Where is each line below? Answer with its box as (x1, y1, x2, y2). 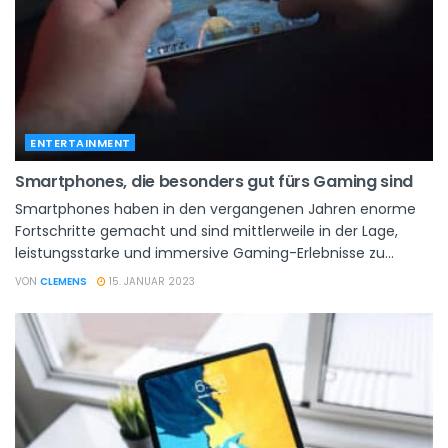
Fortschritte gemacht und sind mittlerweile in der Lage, (15, 220, 398, 241)
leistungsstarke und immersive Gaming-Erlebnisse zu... (15, 242, 394, 263)
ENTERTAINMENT (30, 134, 131, 151)
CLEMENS (40, 273, 87, 289)
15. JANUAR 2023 (106, 273, 195, 289)
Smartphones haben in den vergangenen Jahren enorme (15, 198, 416, 219)
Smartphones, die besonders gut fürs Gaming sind (15, 169, 413, 193)
